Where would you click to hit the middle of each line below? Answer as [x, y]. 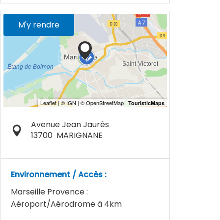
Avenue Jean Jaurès [70, 124]
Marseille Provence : [49, 192]
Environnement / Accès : [59, 175]
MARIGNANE [79, 135]
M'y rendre [39, 25]
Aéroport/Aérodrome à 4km [66, 204]
